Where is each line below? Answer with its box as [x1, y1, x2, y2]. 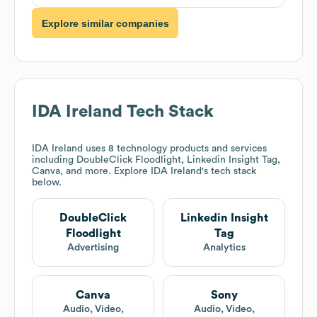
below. [32, 178, 62, 188]
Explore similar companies [41, 17, 169, 29]
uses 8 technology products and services [83, 144, 267, 154]
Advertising [67, 243, 119, 253]
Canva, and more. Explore [32, 166, 151, 177]
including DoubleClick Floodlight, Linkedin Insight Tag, [32, 155, 280, 166]
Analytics [202, 243, 246, 253]
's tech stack [202, 166, 256, 177]
